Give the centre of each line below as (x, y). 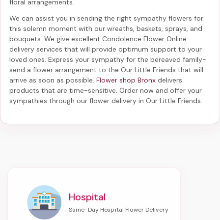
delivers (169, 80)
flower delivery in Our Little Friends (145, 100)
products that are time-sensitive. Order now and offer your (106, 90)
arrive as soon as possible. (53, 80)
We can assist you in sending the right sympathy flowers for (106, 18)
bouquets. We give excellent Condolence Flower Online (98, 39)
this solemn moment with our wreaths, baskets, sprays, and (106, 28)
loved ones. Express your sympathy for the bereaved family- (108, 59)
